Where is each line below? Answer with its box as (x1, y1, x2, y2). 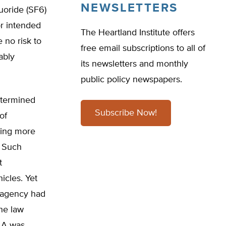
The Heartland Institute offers (81, 28, 195, 37)
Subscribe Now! (95, 108, 157, 118)
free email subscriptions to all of (81, 44, 205, 53)
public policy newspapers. (81, 75, 182, 84)
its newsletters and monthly (81, 60, 188, 69)
